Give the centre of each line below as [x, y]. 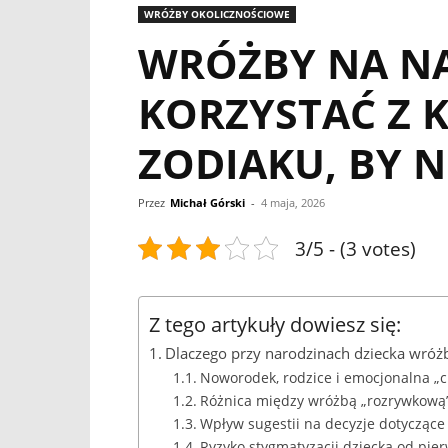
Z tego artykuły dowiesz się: [275, 323]
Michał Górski [207, 202]
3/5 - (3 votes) [355, 248]
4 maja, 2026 [293, 202]
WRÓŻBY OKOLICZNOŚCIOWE [217, 13]
